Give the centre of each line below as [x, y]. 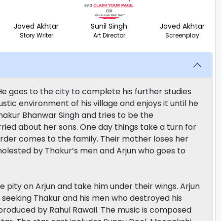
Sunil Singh [109, 26]
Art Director [109, 35]
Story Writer [36, 35]
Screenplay [182, 35]
